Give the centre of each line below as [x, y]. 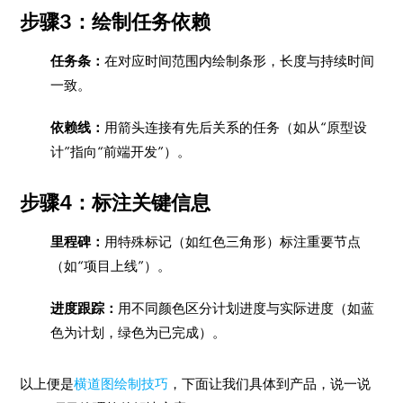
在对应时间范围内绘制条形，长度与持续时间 [240, 61]
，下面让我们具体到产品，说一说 [270, 384]
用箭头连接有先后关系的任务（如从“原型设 [236, 127]
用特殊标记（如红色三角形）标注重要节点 [233, 242]
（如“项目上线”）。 [111, 266]
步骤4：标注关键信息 [116, 203]
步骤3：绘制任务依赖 [116, 22]
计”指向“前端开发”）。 [121, 152]
